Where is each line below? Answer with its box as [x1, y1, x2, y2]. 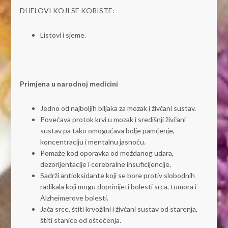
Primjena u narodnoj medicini [19, 79, 118, 89]
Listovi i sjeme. [40, 31, 86, 40]
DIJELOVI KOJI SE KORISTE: [19, 6, 115, 15]
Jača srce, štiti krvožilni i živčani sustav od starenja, [40, 205, 197, 214]
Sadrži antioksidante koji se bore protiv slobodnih [40, 171, 195, 180]
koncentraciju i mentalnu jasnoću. [40, 137, 146, 147]
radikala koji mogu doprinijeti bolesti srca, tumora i [40, 182, 196, 191]
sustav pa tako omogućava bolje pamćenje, [40, 126, 175, 135]
